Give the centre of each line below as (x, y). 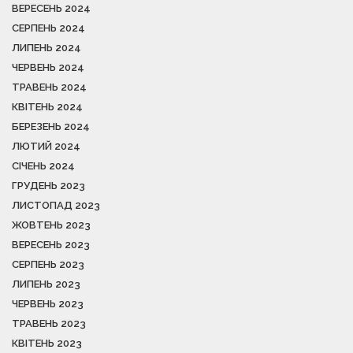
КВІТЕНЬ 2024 (47, 106)
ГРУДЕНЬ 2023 (48, 185)
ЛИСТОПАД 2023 (56, 205)
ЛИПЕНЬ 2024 (46, 47)
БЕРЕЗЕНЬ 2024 (51, 126)
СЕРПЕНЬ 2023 (48, 264)
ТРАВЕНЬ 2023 (49, 323)
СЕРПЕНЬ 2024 (48, 28)
